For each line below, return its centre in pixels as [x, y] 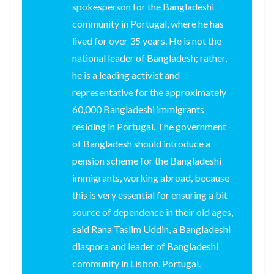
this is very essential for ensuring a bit [150, 194]
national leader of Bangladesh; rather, [150, 57]
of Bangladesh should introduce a [141, 143]
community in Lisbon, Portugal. [136, 263]
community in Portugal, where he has [148, 23]
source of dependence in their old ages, [153, 212]
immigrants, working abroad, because [151, 177]
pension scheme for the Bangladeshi [147, 160]
